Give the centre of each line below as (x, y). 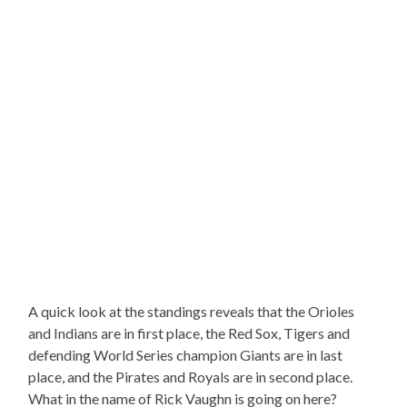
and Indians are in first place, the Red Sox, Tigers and (189, 333)
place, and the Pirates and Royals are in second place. (191, 376)
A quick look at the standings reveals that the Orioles (192, 311)
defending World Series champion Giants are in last (186, 354)
